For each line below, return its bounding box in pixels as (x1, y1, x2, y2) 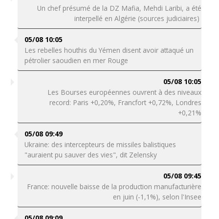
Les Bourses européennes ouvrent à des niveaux (47, 88, 202, 97)
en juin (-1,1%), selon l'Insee (113, 192, 202, 201)
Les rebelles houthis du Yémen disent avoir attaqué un (24, 45, 194, 55)
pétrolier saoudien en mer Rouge (24, 56, 128, 65)
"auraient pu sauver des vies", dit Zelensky (24, 150, 157, 159)
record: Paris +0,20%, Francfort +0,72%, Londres (49, 98, 202, 107)
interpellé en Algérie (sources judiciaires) (74, 14, 202, 23)
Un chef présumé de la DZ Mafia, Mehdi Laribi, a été (37, 3, 202, 13)
